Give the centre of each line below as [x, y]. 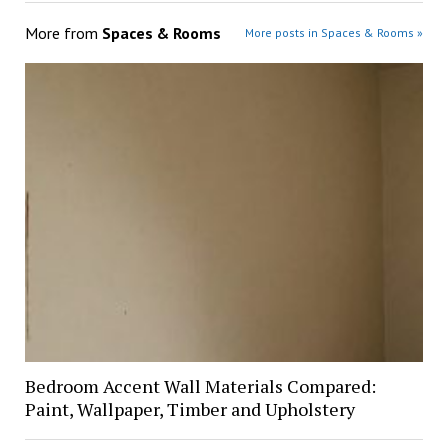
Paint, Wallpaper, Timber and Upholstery [189, 409]
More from [63, 33]
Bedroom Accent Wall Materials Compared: [200, 386]
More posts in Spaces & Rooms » [334, 33]
